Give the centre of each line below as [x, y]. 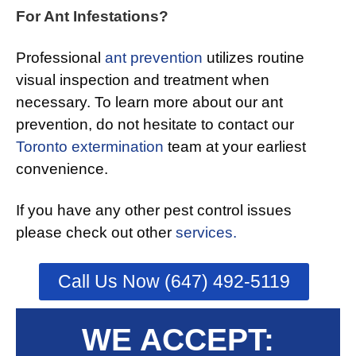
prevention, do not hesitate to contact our [155, 125]
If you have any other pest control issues [154, 211]
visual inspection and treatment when [143, 80]
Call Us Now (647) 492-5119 [174, 282]
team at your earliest [235, 147]
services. [206, 233]
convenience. [62, 169]
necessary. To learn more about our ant [149, 103]
